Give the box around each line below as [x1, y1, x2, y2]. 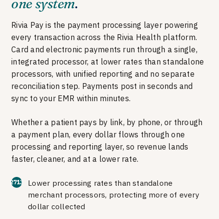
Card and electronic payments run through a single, [11, 44, 197, 54]
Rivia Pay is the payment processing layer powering [11, 20, 198, 30]
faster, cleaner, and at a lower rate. [11, 153, 139, 164]
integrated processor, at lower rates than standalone [11, 56, 204, 66]
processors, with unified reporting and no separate [11, 68, 195, 79]
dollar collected [28, 201, 86, 211]
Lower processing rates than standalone [28, 177, 173, 188]
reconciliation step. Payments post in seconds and [11, 81, 193, 91]
